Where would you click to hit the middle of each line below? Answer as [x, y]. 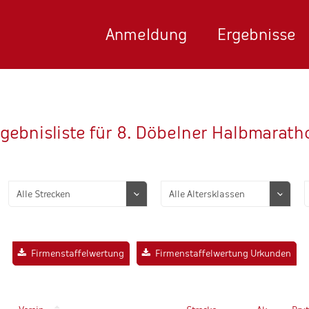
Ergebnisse [257, 34]
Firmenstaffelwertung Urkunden [223, 253]
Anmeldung [146, 34]
